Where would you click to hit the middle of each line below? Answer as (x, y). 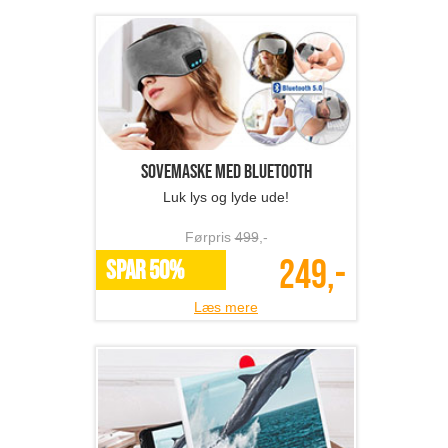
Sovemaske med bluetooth (226, 172)
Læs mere (226, 307)
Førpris (209, 237)
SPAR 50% (145, 272)
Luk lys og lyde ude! (226, 197)
